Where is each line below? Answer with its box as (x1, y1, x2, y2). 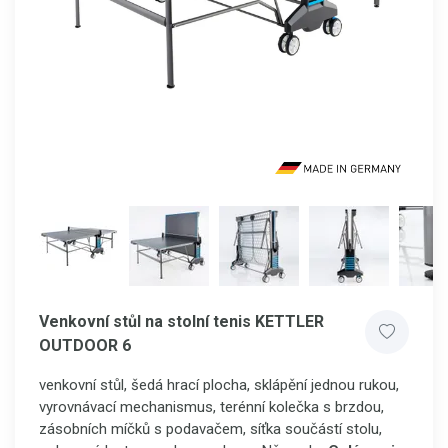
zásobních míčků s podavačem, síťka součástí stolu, (39, 420, 382, 438)
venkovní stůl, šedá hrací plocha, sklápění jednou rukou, (39, 376, 399, 394)
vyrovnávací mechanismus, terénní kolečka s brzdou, (39, 398, 384, 416)
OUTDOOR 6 (39, 336, 131, 355)
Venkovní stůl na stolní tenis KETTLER (39, 312, 324, 331)
